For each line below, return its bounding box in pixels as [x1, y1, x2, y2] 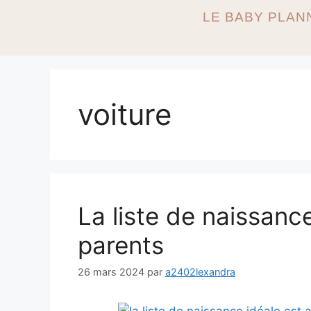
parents [78, 230, 164, 260]
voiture [78, 96, 171, 132]
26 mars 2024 [78, 266, 144, 278]
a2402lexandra [165, 266, 235, 278]
